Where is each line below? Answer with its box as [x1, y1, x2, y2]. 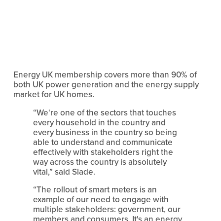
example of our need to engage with [33, 193, 169, 206]
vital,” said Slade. [33, 166, 95, 178]
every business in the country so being [33, 126, 177, 139]
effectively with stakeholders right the [33, 146, 173, 158]
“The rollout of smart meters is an [33, 184, 157, 196]
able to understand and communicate [33, 136, 173, 148]
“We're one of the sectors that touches [33, 107, 176, 119]
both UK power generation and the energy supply [13, 78, 199, 91]
